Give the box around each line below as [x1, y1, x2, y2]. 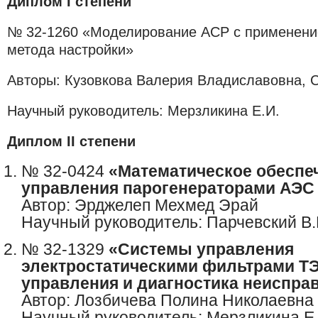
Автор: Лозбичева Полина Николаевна [21, 291, 314, 310]
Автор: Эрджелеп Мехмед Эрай [21, 196, 258, 215]
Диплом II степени [7, 133, 136, 150]
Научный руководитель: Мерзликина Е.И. [7, 102, 280, 119]
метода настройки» [7, 41, 133, 58]
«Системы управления [109, 240, 294, 259]
